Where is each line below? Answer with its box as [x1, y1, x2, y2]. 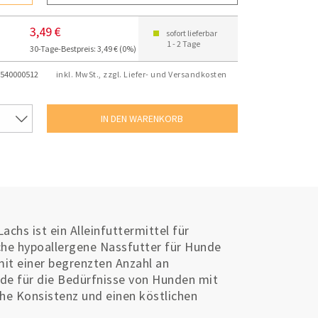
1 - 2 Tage [167, 38, 201, 50]
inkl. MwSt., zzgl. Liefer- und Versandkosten [55, 68, 227, 79]
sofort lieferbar [166, 28, 218, 39]
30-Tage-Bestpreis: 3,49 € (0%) [30, 43, 137, 54]
